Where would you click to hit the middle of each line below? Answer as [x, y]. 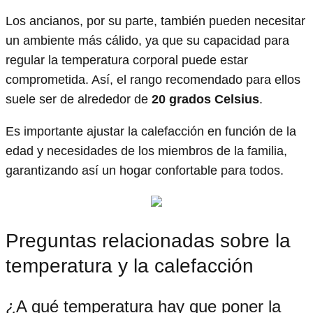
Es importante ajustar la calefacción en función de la [151, 132]
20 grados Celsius [205, 100]
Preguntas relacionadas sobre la [148, 241]
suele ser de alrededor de [79, 100]
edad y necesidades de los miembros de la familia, [146, 151]
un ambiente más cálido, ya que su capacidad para [147, 41]
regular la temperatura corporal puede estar [127, 60]
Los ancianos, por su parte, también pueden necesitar [155, 21]
